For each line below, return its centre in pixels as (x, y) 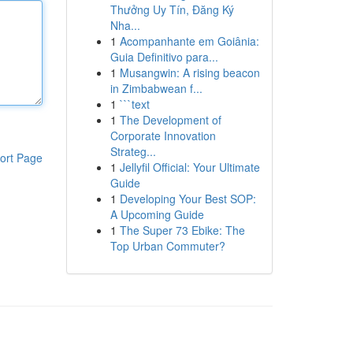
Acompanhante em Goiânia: (189, 41)
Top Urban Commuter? (167, 246)
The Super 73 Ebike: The (182, 230)
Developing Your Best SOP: (188, 199)
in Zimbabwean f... (156, 88)
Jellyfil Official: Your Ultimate (190, 167)
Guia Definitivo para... (164, 57)
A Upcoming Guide (157, 214)
